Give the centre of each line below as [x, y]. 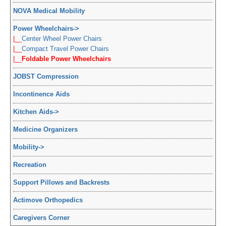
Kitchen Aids [33, 112]
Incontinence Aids [41, 94]
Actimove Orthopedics [48, 200]
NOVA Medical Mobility [49, 11]
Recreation [30, 165]
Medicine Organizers [45, 130]
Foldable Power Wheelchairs [66, 59]
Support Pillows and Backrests [61, 183]
